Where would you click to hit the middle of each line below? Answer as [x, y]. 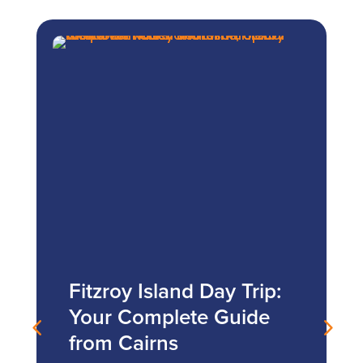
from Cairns [123, 344]
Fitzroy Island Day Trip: [175, 292]
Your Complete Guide [169, 318]
